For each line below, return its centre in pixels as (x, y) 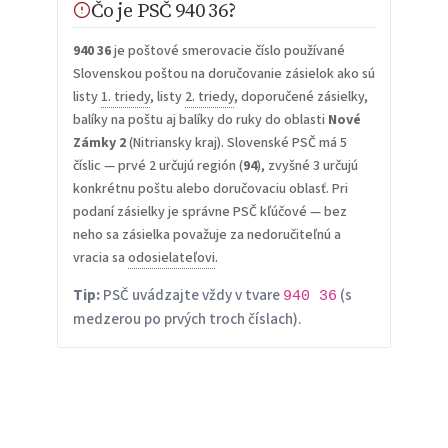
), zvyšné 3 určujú (307, 166)
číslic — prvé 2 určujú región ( (157, 166)
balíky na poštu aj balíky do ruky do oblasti (200, 120)
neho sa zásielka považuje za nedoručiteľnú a (206, 235)
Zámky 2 (99, 143)
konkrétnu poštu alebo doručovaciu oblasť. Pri (210, 189)
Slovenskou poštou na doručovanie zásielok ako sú (223, 74)
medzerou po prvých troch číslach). (187, 319)
